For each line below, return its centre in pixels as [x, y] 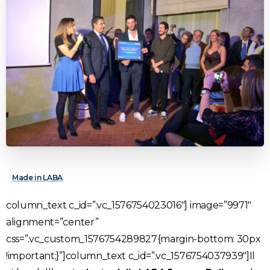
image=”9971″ [220, 205]
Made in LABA [38, 177]
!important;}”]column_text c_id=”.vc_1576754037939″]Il [131, 256]
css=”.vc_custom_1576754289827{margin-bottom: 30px [133, 239]
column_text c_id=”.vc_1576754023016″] [97, 205]
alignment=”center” [52, 222]
